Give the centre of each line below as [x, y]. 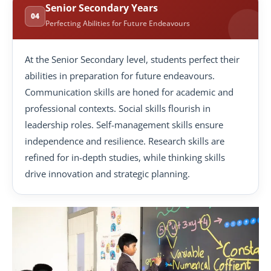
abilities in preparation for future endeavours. [120, 76]
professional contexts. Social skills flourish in [118, 109]
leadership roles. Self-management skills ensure [124, 125]
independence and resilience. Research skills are [125, 141]
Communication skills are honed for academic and [129, 92]
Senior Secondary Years [102, 8]
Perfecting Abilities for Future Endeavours [118, 24]
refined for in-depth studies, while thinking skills [125, 158]
